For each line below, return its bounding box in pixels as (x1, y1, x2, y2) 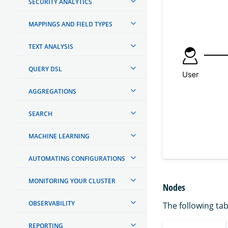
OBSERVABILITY (28, 198, 75, 208)
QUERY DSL (28, 64, 62, 73)
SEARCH (28, 109, 52, 118)
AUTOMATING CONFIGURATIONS (28, 154, 125, 163)
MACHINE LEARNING (28, 131, 90, 140)
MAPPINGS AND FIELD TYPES (28, 19, 112, 28)
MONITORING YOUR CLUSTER (28, 176, 116, 185)
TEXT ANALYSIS (28, 42, 73, 51)
